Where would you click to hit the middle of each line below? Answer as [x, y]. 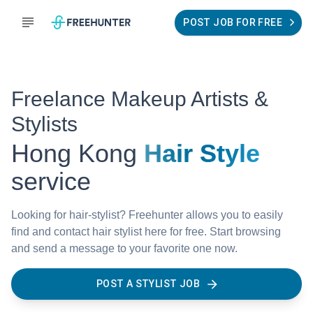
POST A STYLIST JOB [148, 284]
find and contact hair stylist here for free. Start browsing [146, 232]
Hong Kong [74, 153]
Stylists [44, 124]
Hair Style [202, 153]
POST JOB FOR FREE [233, 22]
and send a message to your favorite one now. [124, 248]
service [51, 181]
